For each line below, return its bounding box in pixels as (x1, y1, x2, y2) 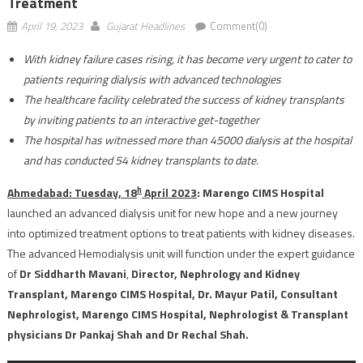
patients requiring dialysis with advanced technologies (23, 70, 281, 88)
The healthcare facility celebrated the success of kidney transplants (23, 90, 344, 108)
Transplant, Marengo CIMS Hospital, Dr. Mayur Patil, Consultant (6, 284, 338, 302)
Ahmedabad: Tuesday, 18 (6, 183, 137, 201)
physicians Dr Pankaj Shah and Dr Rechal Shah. (6, 325, 249, 343)
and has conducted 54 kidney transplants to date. (23, 151, 261, 169)
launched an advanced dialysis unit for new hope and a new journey (6, 203, 338, 221)
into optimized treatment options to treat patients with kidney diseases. (6, 224, 355, 241)
